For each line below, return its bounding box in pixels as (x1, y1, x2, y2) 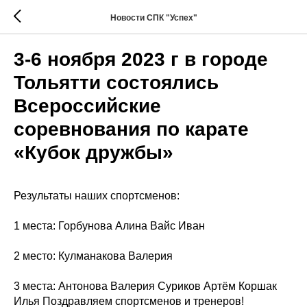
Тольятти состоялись (14, 72, 219, 93)
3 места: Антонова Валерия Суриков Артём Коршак (14, 280, 277, 292)
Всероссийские (14, 95, 161, 116)
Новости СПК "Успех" (110, 12, 197, 23)
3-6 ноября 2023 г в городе (14, 49, 268, 70)
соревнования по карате (14, 119, 249, 140)
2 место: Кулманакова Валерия (14, 250, 173, 262)
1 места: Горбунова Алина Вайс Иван (14, 220, 205, 232)
